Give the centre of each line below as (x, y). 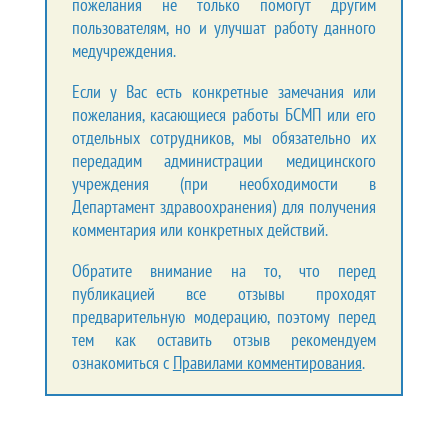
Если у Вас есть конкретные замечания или (224, 91)
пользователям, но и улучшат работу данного (224, 27)
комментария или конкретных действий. (199, 229)
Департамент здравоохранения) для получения (224, 206)
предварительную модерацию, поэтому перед (224, 316)
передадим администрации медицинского (224, 160)
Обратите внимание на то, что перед (224, 270)
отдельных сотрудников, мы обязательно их (224, 137)
